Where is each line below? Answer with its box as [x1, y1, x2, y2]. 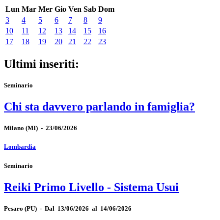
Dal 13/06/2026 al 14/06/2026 [45, 204, 132, 212]
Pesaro [4, 204, 23, 212]
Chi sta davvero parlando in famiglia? [4, 100, 195, 113]
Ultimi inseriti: [4, 57, 79, 70]
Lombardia [4, 143, 36, 151]
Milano [4, 124, 24, 132]
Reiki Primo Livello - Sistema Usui [4, 180, 179, 193]
